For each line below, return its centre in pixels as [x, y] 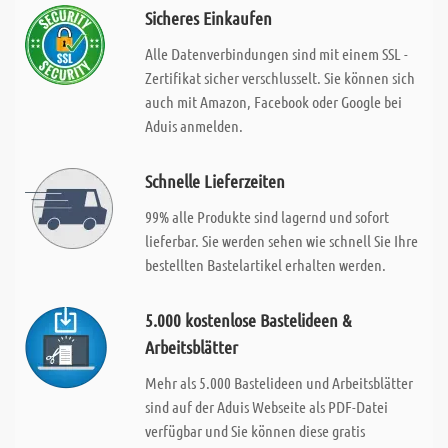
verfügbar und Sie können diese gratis [254, 430]
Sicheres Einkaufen [208, 18]
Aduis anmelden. [193, 125]
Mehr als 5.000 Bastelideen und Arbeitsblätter [278, 382]
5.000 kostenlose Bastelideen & [247, 320]
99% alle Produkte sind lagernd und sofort [266, 216]
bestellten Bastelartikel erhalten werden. [265, 264]
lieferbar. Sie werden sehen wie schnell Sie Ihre [281, 240]
